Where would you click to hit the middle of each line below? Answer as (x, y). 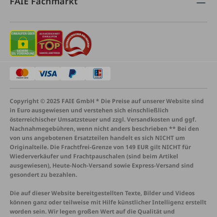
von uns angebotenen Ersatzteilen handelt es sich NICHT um (97, 138)
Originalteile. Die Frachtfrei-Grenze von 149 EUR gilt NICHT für (100, 147)
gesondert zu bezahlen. (43, 175)
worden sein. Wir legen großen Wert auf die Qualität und (92, 211)
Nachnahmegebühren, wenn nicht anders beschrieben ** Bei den (104, 129)
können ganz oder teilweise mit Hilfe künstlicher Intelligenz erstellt (108, 202)
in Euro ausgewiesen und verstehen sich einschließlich (89, 110)
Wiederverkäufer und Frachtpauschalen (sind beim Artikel (94, 156)
